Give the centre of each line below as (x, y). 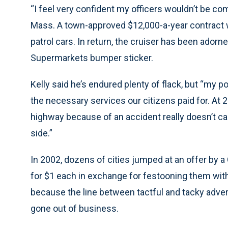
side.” (41, 133)
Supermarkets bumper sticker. (92, 58)
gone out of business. (75, 209)
